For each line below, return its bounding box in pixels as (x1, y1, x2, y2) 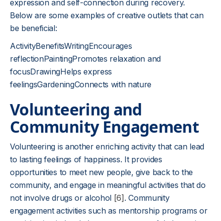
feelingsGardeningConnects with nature (10, 79, 152, 89)
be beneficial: (10, 23, 57, 33)
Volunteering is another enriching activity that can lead (10, 142, 205, 151)
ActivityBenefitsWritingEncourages (10, 41, 132, 51)
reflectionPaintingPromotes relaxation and (10, 54, 161, 64)
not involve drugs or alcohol (10, 193, 114, 203)
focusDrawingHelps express (10, 67, 112, 76)
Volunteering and (10, 99, 142, 120)
